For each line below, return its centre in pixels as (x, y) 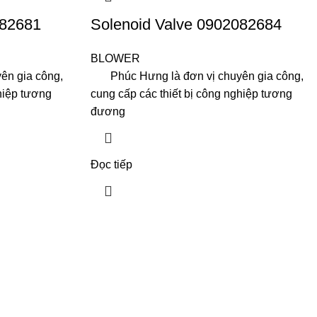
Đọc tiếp (111, 165)
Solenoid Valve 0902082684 (186, 24)
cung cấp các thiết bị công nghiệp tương (191, 94)
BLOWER (115, 58)
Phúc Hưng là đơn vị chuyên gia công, (197, 76)
